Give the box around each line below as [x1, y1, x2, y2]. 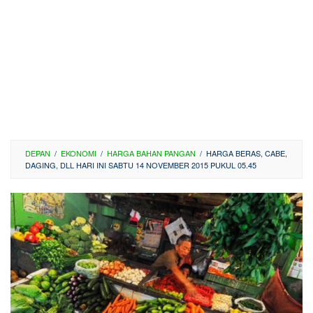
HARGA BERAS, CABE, [206, 147, 287, 159]
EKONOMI [61, 147, 96, 159]
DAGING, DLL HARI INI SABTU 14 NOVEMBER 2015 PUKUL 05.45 [25, 159, 256, 170]
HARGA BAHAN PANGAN [107, 147, 196, 159]
